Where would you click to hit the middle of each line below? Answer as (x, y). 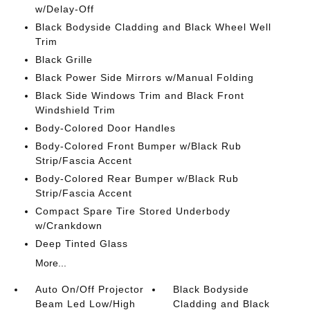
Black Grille (64, 60)
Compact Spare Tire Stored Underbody (133, 211)
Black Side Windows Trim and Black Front (139, 95)
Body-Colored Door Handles (105, 128)
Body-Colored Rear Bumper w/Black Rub (137, 179)
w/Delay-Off (64, 9)
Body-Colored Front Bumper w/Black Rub (138, 146)
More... (51, 263)
